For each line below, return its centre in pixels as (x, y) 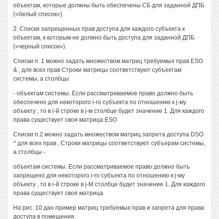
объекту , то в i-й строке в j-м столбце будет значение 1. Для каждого (109, 111)
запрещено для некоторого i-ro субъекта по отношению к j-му (99, 175)
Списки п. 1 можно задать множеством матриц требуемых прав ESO (108, 61)
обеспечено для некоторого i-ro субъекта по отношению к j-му (100, 102)
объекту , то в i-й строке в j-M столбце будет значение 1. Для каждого (109, 184)
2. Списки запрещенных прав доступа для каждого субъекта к (99, 29)
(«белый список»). (38, 14)
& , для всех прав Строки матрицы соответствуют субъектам (97, 70)
